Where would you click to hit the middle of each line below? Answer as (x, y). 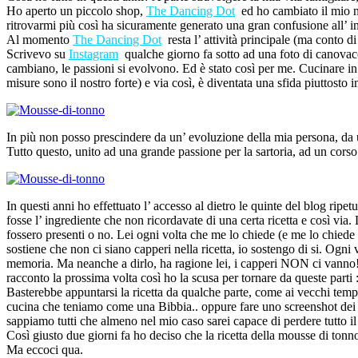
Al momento (40, 39)
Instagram (93, 54)
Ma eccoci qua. (45, 349)
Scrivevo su (38, 54)
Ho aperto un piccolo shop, (76, 10)
